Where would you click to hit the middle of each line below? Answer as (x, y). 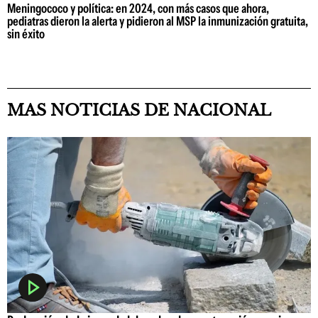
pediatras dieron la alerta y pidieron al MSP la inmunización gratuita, (158, 21)
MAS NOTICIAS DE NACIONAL (139, 110)
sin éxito (26, 34)
